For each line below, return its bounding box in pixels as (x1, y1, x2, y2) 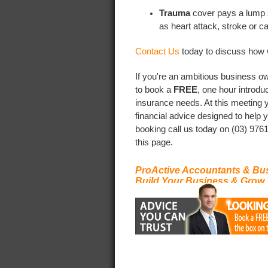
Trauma (159, 8, 190, 18)
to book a (135, 84, 173, 95)
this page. (135, 137, 173, 147)
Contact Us (135, 46, 182, 56)
